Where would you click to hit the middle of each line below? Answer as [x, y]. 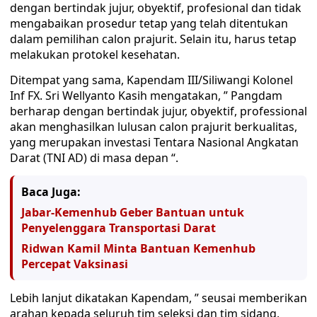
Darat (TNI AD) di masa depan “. [94, 158]
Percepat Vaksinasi [75, 264]
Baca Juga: [51, 192]
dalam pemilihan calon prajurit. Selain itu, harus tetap [153, 39]
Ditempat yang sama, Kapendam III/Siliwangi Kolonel [151, 80]
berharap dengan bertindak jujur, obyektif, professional [158, 111]
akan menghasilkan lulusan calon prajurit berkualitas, [154, 127]
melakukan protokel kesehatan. [95, 54]
